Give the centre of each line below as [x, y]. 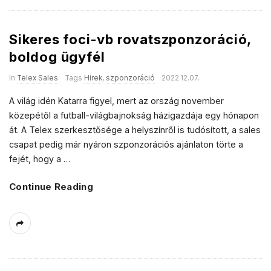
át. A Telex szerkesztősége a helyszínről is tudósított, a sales [135, 130]
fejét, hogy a [35, 159]
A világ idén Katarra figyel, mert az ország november [116, 101]
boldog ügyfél [61, 57]
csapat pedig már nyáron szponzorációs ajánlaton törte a [126, 144]
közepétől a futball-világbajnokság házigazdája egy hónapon [134, 115]
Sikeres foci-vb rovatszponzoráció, [130, 39]
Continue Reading [51, 187]
